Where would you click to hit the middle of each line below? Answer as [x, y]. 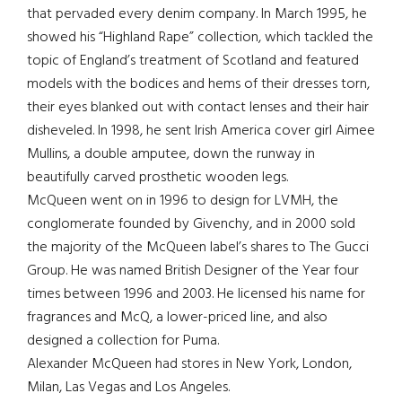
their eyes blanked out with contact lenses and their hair [198, 107]
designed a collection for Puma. [123, 341]
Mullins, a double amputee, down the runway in [171, 154]
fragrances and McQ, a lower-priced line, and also [177, 317]
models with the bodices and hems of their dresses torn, [198, 84]
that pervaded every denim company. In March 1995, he [197, 14]
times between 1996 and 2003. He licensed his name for [196, 294]
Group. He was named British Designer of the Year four [193, 271]
